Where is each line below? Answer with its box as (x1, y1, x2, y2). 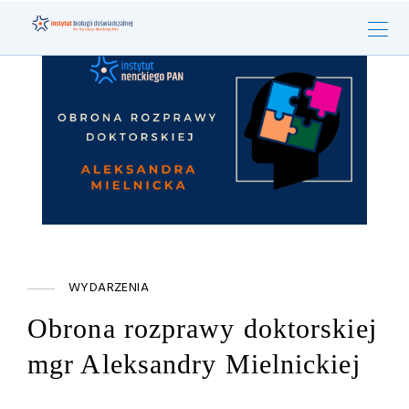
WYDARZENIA (68, 278, 149, 299)
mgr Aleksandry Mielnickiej (27, 349, 361, 379)
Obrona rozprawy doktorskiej (27, 313, 377, 343)
